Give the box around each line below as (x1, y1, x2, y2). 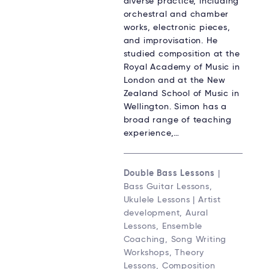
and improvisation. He (123, 36, 218, 45)
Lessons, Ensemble (123, 222, 203, 231)
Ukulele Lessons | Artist (123, 195, 221, 204)
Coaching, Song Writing (123, 235, 227, 244)
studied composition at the (123, 49, 240, 58)
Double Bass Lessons (123, 169, 215, 178)
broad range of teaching (123, 115, 232, 124)
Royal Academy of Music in (123, 62, 240, 71)
